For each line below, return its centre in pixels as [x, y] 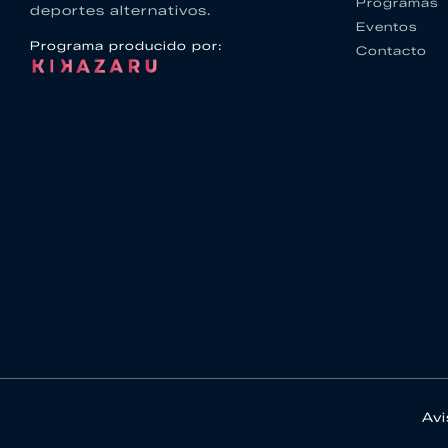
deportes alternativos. [120, 10]
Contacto [391, 50]
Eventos [387, 26]
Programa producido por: [126, 46]
